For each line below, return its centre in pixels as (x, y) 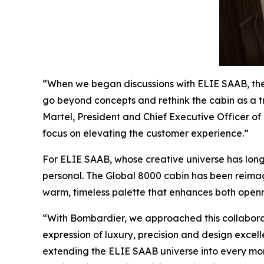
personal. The (74, 176)
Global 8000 (133, 176)
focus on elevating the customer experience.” (146, 133)
